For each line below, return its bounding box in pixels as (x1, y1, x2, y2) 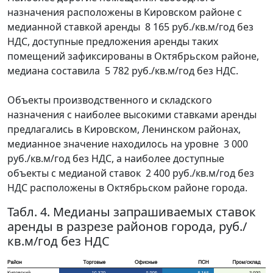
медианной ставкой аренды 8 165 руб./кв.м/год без (7, 19, 253, 34)
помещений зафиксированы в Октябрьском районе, (7, 49, 259, 63)
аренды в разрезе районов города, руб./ (7, 218, 247, 235)
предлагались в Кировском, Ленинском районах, (7, 122, 241, 136)
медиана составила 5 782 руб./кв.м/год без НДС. (7, 63, 238, 77)
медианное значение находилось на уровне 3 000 (7, 136, 248, 151)
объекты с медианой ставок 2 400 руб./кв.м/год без (7, 166, 254, 180)
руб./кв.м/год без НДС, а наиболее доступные (7, 151, 224, 165)
